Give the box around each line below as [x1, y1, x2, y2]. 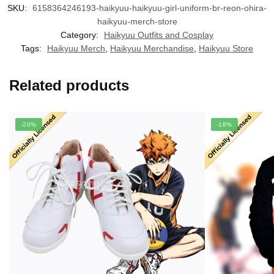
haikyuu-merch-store [97, 16, 177, 26]
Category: [61, 29, 101, 40]
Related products [9, 76, 129, 94]
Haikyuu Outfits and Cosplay [104, 29, 213, 40]
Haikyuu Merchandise [110, 43, 194, 53]
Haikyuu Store [199, 43, 253, 53]
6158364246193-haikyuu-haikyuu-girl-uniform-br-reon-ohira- [32, 2, 267, 13]
